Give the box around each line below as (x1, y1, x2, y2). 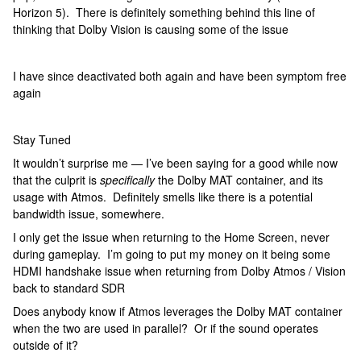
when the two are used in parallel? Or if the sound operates (13, 320, 318, 336)
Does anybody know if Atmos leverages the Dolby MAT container (13, 303, 342, 319)
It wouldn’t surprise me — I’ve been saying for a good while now (13, 155, 338, 171)
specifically (100, 172, 155, 188)
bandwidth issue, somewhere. (13, 205, 164, 222)
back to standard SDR (13, 280, 125, 296)
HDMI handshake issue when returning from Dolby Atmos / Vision (13, 263, 346, 279)
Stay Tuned (13, 131, 71, 147)
